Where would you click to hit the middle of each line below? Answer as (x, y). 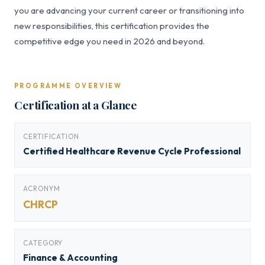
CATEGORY (43, 243)
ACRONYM (42, 188)
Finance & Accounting (70, 258)
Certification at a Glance (76, 105)
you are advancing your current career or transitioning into (129, 10)
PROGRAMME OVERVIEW (68, 86)
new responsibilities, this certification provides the (112, 26)
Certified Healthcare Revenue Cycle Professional (132, 151)
